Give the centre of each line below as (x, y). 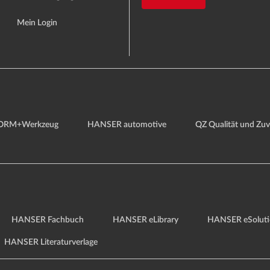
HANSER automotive (127, 125)
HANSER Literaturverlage (51, 243)
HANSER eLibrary (146, 220)
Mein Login (37, 23)
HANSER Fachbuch (48, 220)
